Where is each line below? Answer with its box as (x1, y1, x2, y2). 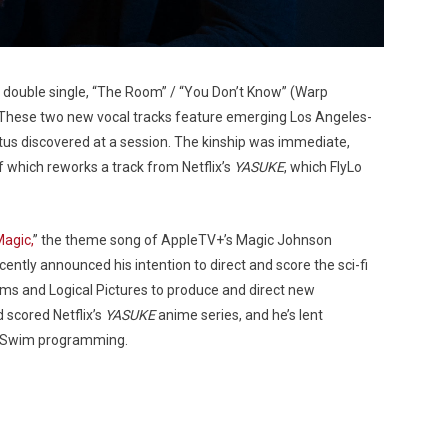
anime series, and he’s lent (158, 307, 323, 324)
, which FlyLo (284, 159, 362, 176)
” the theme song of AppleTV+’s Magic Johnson (33, 232, 332, 249)
